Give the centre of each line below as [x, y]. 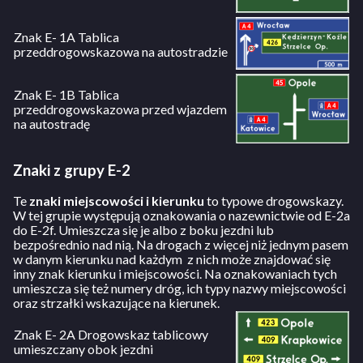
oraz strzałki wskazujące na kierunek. [116, 303]
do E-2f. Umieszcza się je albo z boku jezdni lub [143, 230]
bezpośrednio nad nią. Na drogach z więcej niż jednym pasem [181, 245]
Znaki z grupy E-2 [72, 170]
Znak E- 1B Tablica [66, 94]
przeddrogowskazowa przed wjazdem [120, 109]
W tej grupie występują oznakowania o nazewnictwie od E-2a [181, 216]
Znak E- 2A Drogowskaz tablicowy [111, 335]
